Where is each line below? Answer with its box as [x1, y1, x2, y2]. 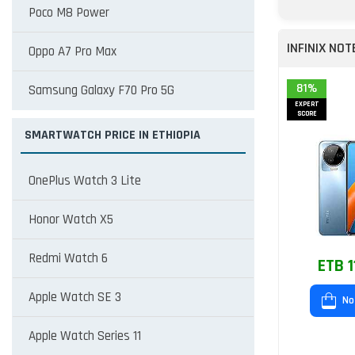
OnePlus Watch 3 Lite [29, 172, 141, 189]
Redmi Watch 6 [29, 250, 108, 267]
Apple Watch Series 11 [29, 327, 141, 345]
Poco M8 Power [29, 4, 109, 21]
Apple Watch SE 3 [29, 288, 121, 306]
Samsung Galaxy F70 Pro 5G [29, 82, 174, 99]
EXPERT [294, 100, 319, 109]
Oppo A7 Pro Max [29, 43, 116, 60]
